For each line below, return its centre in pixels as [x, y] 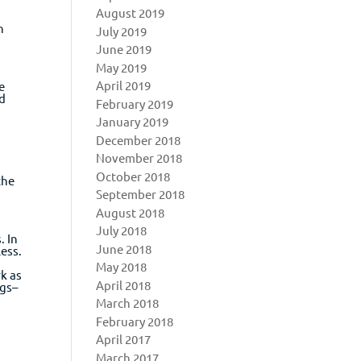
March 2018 [128, 303]
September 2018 [141, 194]
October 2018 [133, 176]
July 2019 [122, 31]
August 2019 [131, 12]
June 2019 [124, 49]
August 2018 [131, 212]
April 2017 [124, 339]
